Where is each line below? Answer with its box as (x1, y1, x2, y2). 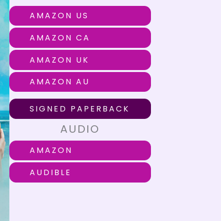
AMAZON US (29, 10, 89, 22)
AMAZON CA (29, 32, 90, 43)
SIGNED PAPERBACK (29, 103, 130, 114)
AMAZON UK (29, 54, 89, 66)
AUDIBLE (29, 166, 72, 178)
